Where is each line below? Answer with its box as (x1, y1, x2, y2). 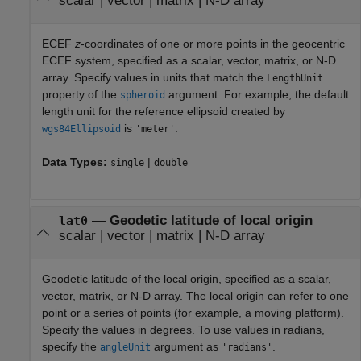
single (110, 156, 144, 168)
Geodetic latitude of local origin (109, 213, 313, 229)
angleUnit (100, 341, 151, 353)
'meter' (135, 122, 175, 135)
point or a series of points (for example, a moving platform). (42, 305, 344, 319)
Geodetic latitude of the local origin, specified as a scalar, (42, 272, 331, 285)
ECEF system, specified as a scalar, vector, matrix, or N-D (42, 53, 336, 67)
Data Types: (42, 155, 110, 168)
